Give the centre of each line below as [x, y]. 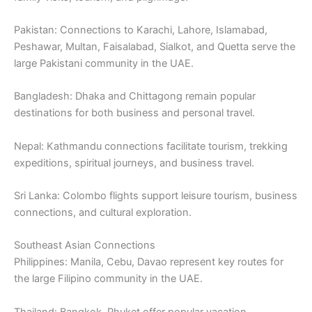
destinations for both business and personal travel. [134, 113]
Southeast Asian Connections [85, 245]
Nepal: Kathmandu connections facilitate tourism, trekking [151, 146]
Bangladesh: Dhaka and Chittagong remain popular [135, 96]
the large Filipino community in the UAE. [108, 279]
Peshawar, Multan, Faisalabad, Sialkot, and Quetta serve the [155, 46]
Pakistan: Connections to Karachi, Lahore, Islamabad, [141, 30]
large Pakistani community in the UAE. [104, 63]
